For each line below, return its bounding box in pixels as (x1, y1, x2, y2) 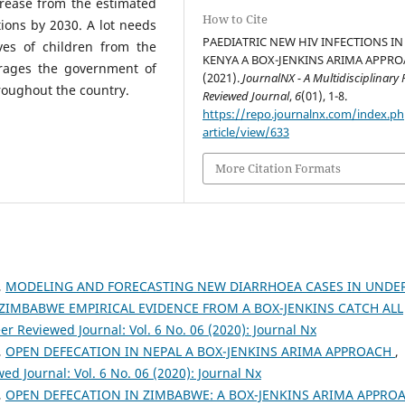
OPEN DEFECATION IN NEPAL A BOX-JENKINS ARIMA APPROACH (5, 342, 395, 360)
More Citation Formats (215, 160, 342, 177)
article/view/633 (202, 124, 290, 141)
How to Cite (202, 11, 268, 28)
